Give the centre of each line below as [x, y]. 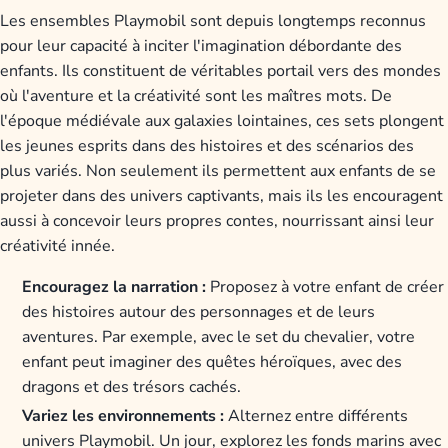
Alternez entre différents [316, 416]
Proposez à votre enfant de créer [325, 286]
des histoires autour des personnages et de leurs [199, 311]
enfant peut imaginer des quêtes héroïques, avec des [212, 361]
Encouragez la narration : [114, 286]
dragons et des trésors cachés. [132, 386]
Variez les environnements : [123, 416]
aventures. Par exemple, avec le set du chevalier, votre [219, 336]
